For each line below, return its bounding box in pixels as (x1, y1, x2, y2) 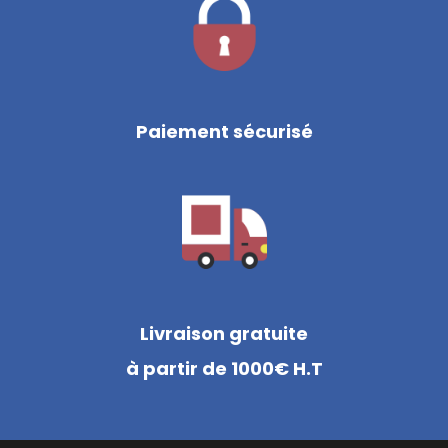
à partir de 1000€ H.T (125, 355, 323, 381)
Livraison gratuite (140, 320, 308, 346)
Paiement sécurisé (135, 118, 313, 144)
